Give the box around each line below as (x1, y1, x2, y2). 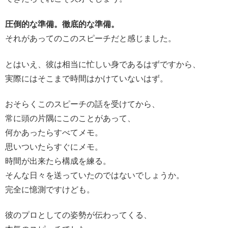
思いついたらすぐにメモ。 (5, 142, 103, 152)
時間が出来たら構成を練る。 (5, 157, 111, 166)
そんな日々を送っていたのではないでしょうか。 (5, 171, 184, 180)
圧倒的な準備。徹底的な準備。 (5, 20, 119, 29)
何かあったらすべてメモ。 (5, 128, 103, 137)
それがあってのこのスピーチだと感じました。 (5, 34, 176, 43)
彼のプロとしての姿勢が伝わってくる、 (5, 211, 152, 220)
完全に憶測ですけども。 (5, 185, 95, 194)
